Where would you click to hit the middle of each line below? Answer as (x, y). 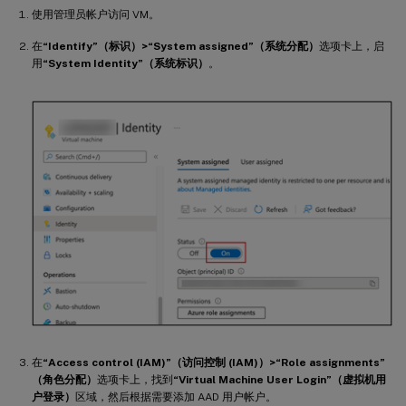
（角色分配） (64, 380)
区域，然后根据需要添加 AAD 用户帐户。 (176, 397)
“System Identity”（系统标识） (126, 63)
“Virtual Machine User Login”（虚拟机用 (280, 380)
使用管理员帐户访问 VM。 (96, 14)
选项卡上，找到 (135, 380)
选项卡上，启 (352, 46)
